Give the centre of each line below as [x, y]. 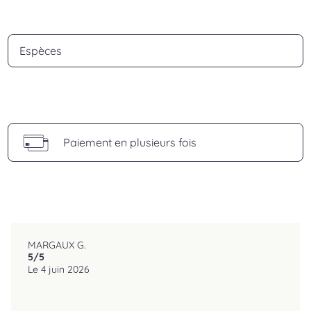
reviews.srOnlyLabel [77, 256]
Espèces [40, 50]
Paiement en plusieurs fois [129, 142]
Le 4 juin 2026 [59, 270]
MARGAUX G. [57, 245]
